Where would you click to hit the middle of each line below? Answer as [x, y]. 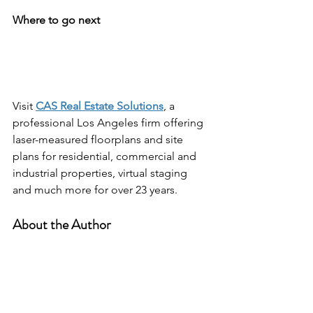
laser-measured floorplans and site [99, 139]
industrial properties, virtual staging [101, 173]
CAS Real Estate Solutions [100, 105]
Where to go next [56, 20]
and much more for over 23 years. [95, 189]
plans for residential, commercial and [106, 156]
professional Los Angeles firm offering [109, 122]
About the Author [61, 224]
